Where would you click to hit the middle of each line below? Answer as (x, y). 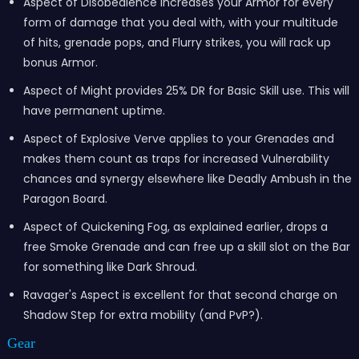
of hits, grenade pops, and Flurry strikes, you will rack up (177, 42)
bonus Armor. (60, 63)
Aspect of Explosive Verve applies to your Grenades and (178, 139)
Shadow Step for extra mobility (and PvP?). (143, 315)
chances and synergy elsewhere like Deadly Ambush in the (187, 179)
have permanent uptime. (94, 111)
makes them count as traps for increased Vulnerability (176, 159)
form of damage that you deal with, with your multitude (180, 22)
